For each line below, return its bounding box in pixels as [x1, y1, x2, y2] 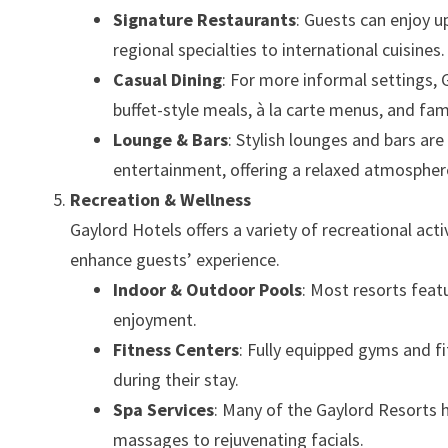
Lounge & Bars [113, 128, 229, 151]
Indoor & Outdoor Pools [113, 278, 303, 301]
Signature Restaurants [113, 8, 297, 31]
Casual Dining [113, 68, 223, 91]
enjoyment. [113, 308, 198, 331]
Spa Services [113, 398, 215, 421]
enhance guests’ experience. [70, 248, 281, 271]
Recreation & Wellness [70, 188, 252, 211]
